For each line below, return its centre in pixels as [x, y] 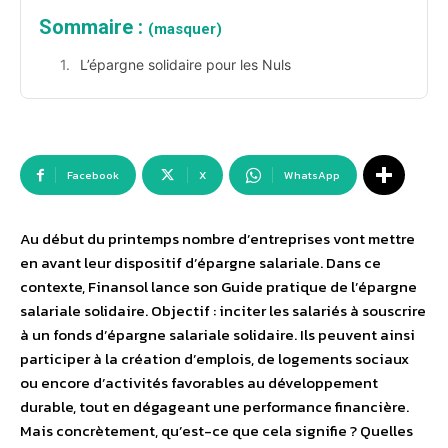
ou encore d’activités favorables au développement [199, 383]
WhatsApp [312, 175]
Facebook [93, 175]
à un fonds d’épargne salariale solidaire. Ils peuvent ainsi [217, 335]
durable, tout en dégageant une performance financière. [214, 407]
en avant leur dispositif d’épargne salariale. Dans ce [200, 263]
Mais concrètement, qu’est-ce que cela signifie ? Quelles [216, 431]
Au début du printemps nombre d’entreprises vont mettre [217, 239]
